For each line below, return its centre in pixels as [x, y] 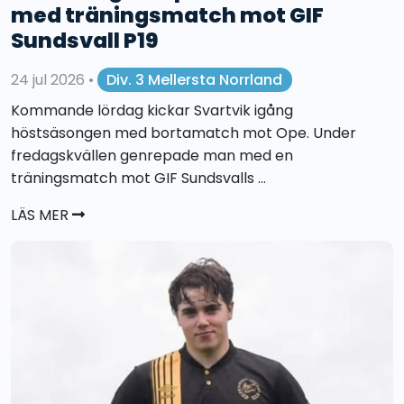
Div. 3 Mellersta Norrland [195, 79]
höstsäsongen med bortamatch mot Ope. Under [184, 133]
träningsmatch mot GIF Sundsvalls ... [138, 179]
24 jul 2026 [50, 79]
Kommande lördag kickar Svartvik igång [152, 111]
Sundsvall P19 [85, 40]
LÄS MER [41, 216]
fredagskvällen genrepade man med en [152, 156]
